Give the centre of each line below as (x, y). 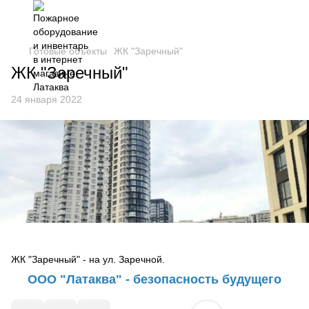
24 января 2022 (47, 99)
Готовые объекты (68, 51)
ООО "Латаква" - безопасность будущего (154, 280)
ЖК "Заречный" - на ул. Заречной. (88, 260)
